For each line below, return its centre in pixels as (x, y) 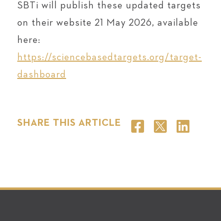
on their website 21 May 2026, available (108, 23)
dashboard (42, 74)
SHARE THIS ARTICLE (69, 123)
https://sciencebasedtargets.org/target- (110, 57)
